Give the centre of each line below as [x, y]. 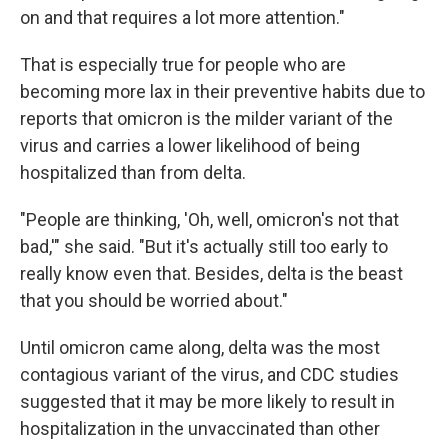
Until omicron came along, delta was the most [200, 347]
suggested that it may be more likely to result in [207, 401]
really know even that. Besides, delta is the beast [211, 273]
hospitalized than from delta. [133, 172]
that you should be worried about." [154, 300]
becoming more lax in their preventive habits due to [222, 91]
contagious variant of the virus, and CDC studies [209, 374]
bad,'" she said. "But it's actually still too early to [204, 246]
